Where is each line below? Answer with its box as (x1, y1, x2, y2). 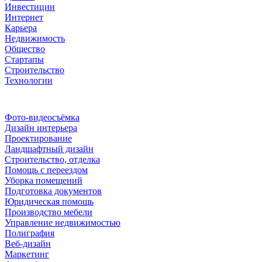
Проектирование (5, 133, 72, 143)
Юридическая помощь (5, 196, 94, 206)
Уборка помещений (5, 175, 82, 185)
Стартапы (5, 54, 44, 64)
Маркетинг (5, 249, 49, 259)
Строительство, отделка (5, 154, 100, 164)
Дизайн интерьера (5, 122, 77, 133)
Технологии (5, 75, 53, 85)
